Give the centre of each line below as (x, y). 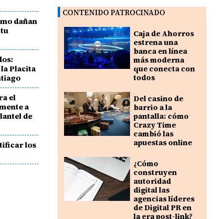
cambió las (153, 134)
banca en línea (160, 51)
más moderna (159, 60)
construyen (155, 173)
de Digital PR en (162, 208)
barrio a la (153, 108)
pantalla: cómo (161, 116)
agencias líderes (164, 199)
